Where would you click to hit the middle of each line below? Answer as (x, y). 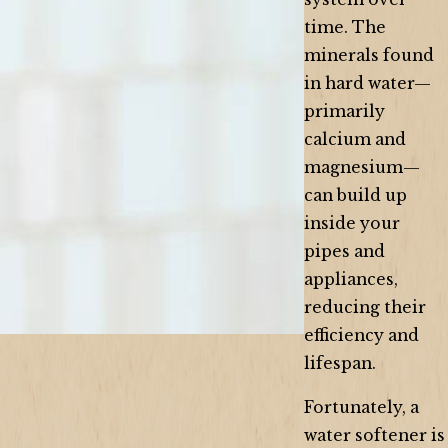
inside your (352, 223)
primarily (344, 111)
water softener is (374, 435)
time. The (345, 27)
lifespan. (340, 363)
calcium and (355, 139)
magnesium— (362, 167)
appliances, (351, 279)
